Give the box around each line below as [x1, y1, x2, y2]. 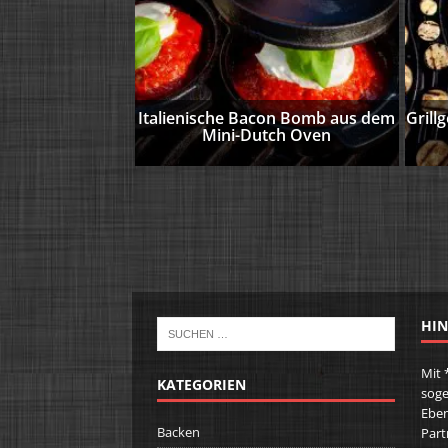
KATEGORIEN [157, 375, 246, 395]
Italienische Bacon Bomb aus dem [138, 106, 396, 129]
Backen [157, 423, 200, 442]
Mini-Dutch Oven [202, 123, 332, 146]
